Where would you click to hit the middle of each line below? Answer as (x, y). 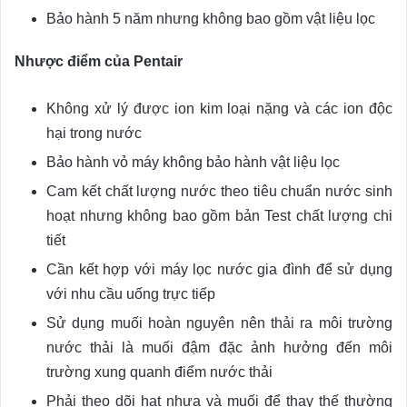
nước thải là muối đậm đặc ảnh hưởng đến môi (219, 348)
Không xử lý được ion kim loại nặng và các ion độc (219, 109)
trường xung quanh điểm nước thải (159, 372)
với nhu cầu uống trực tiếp (131, 294)
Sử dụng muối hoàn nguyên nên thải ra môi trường (219, 323)
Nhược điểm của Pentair (99, 62)
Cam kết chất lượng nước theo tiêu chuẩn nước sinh (219, 192)
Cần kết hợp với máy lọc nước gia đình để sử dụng (219, 270)
